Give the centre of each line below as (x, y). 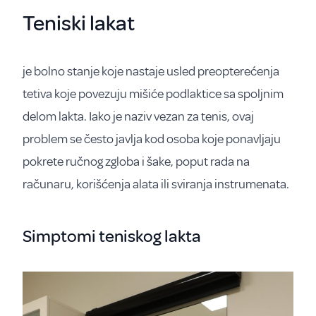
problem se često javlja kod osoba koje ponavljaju (152, 139)
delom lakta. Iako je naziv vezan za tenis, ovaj (138, 116)
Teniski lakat (79, 23)
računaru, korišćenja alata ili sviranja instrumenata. (156, 184)
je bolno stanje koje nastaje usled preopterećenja (151, 71)
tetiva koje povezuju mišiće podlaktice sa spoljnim (153, 94)
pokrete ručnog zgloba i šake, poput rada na (136, 162)
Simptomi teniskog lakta (112, 236)
